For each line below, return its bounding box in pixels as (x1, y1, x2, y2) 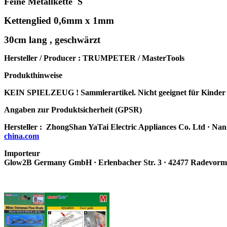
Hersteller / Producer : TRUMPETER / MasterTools (4, 53, 188, 62)
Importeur (4, 148, 40, 158)
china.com (4, 131, 39, 140)
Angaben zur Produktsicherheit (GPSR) (4, 105, 142, 114)
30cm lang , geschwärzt (4, 34, 100, 45)
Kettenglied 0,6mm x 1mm (4, 15, 114, 26)
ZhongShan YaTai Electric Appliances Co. (46, 122, 193, 131)
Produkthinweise (4, 70, 62, 80)
